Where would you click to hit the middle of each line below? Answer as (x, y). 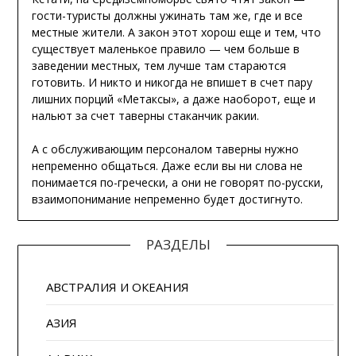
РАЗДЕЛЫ (178, 244)
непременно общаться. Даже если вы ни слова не (167, 165)
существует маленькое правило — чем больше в (165, 48)
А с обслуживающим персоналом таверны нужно (165, 149)
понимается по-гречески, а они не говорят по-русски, (177, 182)
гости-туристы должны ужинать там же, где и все (167, 15)
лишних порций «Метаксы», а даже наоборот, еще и (173, 99)
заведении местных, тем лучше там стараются (159, 65)
